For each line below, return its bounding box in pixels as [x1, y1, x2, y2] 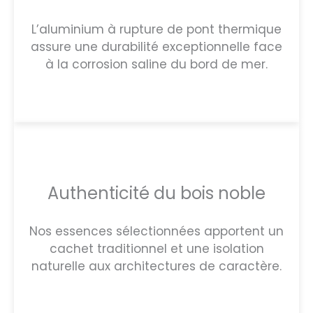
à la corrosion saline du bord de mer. [45, 55, 268, 73]
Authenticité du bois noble [48, 181, 265, 205]
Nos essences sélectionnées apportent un [29, 222, 284, 240]
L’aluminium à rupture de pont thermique [31, 20, 282, 38]
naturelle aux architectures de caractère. [31, 257, 282, 275]
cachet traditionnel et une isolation [49, 240, 264, 257]
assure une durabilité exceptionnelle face [31, 38, 282, 55]
